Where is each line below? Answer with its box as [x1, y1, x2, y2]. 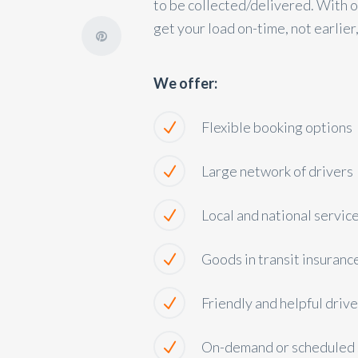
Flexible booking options [201, 118, 352, 136]
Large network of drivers [201, 162, 353, 180]
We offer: [153, 74, 217, 92]
